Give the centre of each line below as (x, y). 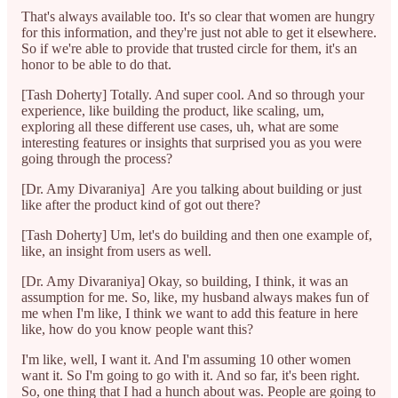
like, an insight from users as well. (118, 251)
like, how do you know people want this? (137, 329)
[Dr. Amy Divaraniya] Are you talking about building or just (191, 188)
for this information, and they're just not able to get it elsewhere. (199, 32)
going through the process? (97, 158)
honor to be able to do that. (98, 64)
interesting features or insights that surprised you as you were (191, 142)
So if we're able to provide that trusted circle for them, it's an (189, 48)
